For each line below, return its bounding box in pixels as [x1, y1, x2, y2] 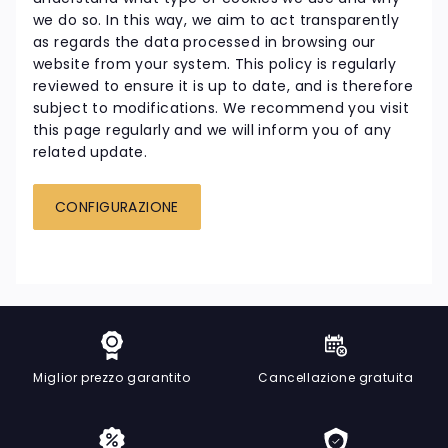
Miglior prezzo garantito [33, 369, 191, 387]
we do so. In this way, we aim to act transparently [33, 9, 400, 30]
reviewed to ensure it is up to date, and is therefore [33, 75, 414, 96]
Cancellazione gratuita [258, 369, 414, 387]
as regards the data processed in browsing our [33, 31, 376, 52]
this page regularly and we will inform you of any [33, 119, 392, 140]
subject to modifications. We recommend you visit [33, 97, 410, 118]
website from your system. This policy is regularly [33, 53, 397, 74]
